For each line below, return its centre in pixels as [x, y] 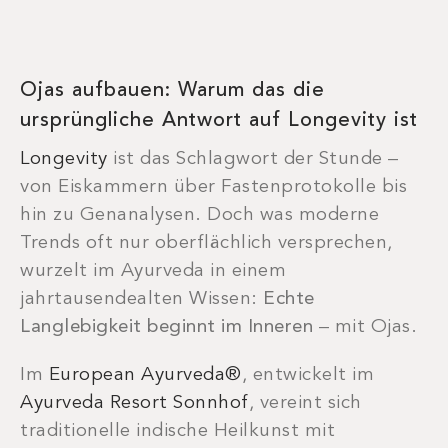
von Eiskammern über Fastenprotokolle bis [213, 188]
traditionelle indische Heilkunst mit [177, 432]
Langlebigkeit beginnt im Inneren [166, 328]
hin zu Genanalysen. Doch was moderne [199, 216]
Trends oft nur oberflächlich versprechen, [206, 244]
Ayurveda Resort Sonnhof [134, 404]
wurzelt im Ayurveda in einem [153, 272]
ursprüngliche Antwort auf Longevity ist [219, 121]
